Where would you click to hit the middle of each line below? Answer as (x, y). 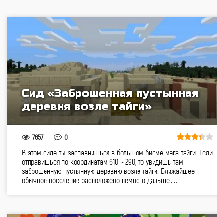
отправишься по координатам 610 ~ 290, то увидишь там (102, 162)
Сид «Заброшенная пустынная (110, 93)
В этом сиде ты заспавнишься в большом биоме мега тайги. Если (117, 152)
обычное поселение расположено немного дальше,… (100, 180)
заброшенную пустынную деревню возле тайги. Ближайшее (108, 171)
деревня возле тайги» (87, 106)
